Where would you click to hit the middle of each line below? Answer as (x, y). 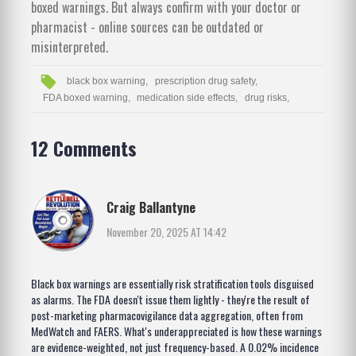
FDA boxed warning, (86, 97)
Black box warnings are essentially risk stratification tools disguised (172, 284)
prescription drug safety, (206, 81)
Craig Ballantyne (151, 207)
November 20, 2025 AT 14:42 (166, 231)
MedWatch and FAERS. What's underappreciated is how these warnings (176, 331)
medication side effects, (188, 97)
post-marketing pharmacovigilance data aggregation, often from (167, 315)
